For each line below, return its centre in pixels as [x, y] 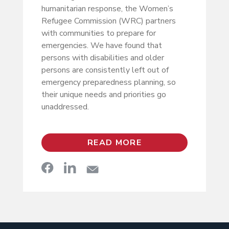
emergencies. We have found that [101, 46]
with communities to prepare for [98, 33]
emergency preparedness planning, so [108, 83]
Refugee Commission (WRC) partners [108, 21]
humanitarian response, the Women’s [107, 9]
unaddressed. [65, 107]
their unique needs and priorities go [104, 95]
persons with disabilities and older [102, 58]
